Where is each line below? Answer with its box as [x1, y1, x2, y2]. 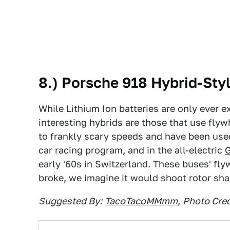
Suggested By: [39, 196, 102, 206]
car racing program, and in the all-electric [39, 145, 225, 156]
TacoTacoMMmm [105, 196, 178, 206]
